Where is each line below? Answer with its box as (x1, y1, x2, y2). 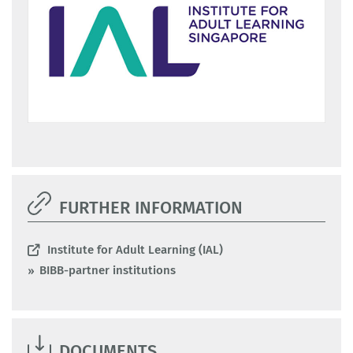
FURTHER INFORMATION (59, 196, 243, 218)
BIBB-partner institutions (39, 262, 176, 277)
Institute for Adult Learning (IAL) (47, 242, 223, 257)
